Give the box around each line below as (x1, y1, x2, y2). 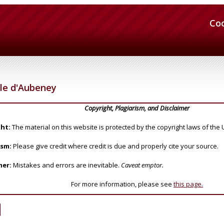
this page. (173, 179, 203, 188)
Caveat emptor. (121, 160, 163, 169)
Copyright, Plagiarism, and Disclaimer (84, 103, 189, 112)
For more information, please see (71, 179, 173, 188)
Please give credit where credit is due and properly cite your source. (11, 141, 218, 150)
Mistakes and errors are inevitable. (11, 160, 121, 169)
